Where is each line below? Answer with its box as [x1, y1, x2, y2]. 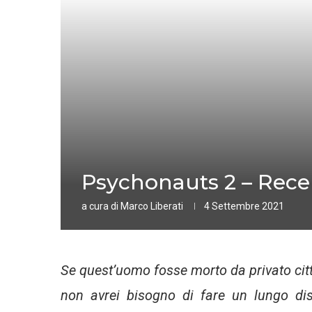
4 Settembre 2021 [204, 200, 284, 212]
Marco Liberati [120, 200, 183, 212]
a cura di [81, 200, 120, 212]
